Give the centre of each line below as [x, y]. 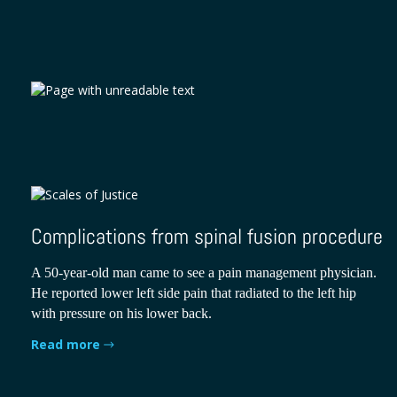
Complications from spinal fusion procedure [206, 236]
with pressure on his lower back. [121, 313]
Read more [65, 345]
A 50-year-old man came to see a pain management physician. [203, 272]
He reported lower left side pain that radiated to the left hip [193, 292]
